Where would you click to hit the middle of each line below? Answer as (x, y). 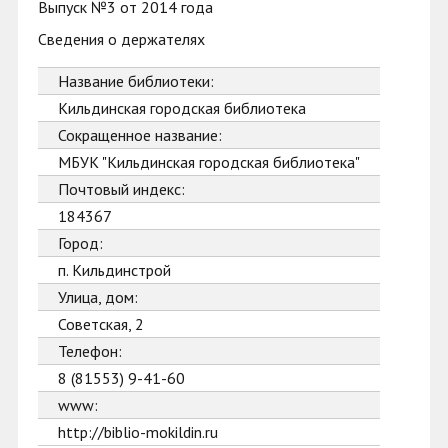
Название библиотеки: (136, 81)
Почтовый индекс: (121, 189)
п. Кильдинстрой (114, 270)
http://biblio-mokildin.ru (138, 432)
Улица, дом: (98, 297)
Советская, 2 (101, 324)
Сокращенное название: (140, 135)
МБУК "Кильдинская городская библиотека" (209, 162)
